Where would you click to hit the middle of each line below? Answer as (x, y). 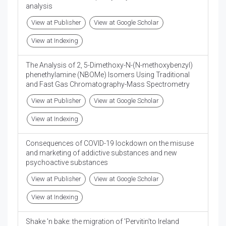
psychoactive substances (67, 163)
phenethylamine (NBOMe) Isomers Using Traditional (108, 75)
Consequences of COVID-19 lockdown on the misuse (110, 144)
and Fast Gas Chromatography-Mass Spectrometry (108, 84)
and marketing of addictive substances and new (101, 153)
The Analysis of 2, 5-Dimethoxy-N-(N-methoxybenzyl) (109, 65)
